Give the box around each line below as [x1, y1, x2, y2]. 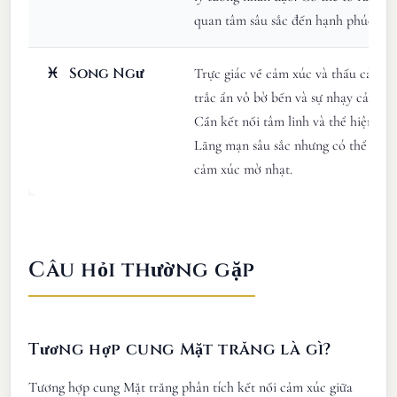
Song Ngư [66, 63, 145, 83]
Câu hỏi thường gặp [28, 255, 255, 284]
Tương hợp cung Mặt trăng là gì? [28, 338, 331, 361]
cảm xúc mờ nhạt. [194, 160, 293, 178]
